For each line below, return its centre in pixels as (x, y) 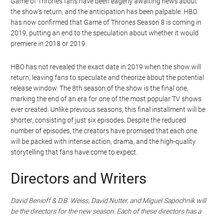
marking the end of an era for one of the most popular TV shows (106, 99)
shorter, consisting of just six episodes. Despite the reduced (99, 120)
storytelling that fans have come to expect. (74, 152)
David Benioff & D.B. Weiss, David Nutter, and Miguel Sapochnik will (108, 201)
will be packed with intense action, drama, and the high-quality (103, 142)
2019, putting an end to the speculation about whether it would (105, 33)
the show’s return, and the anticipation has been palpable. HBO (104, 12)
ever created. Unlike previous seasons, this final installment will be (108, 110)
